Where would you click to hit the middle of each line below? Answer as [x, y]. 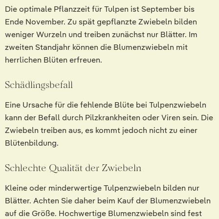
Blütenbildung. [32, 143]
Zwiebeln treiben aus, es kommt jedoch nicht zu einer [101, 131]
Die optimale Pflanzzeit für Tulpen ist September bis [100, 9]
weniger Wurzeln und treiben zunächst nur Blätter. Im [101, 35]
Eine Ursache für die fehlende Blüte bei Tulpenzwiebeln [106, 105]
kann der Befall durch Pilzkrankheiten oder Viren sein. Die [109, 118]
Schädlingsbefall [39, 85]
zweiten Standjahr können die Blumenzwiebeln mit [96, 47]
